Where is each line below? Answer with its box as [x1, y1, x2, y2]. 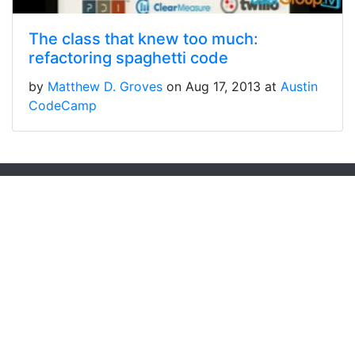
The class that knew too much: [29, 29, 258, 49]
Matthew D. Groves [48, 78, 162, 95]
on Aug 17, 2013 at [166, 78, 281, 95]
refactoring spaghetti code [29, 48, 228, 68]
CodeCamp [29, 97, 97, 114]
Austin [281, 78, 318, 95]
